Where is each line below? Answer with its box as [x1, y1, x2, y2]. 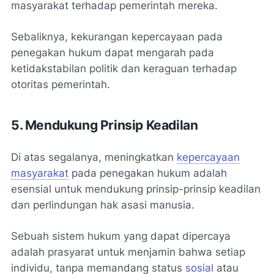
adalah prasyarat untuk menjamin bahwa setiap [11, 245, 245, 258]
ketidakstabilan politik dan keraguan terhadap [11, 62, 237, 75]
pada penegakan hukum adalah [68, 166, 227, 179]
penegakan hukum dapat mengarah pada [11, 46, 214, 59]
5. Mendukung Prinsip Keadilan [11, 117, 198, 133]
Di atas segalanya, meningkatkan [11, 150, 177, 163]
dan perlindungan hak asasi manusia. [11, 198, 194, 211]
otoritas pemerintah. [11, 78, 110, 91]
